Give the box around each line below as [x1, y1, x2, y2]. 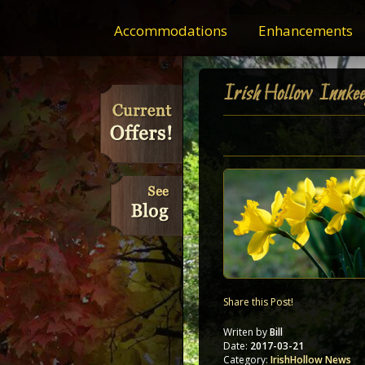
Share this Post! [223, 294, 293, 309]
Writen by [223, 324, 270, 339]
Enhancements [257, 21, 353, 40]
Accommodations [113, 21, 227, 40]
